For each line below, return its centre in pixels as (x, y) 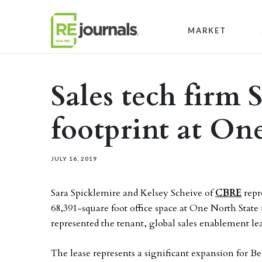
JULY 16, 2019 (74, 158)
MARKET (207, 30)
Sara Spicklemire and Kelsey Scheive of (133, 193)
